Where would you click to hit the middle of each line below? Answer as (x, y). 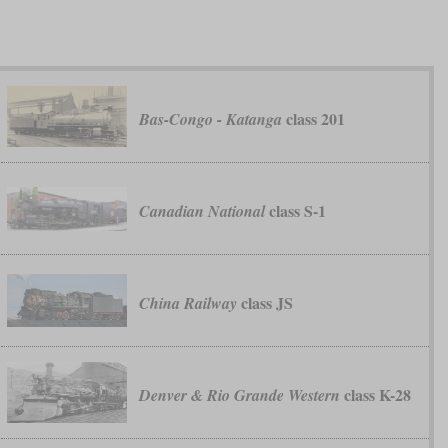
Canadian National (201, 211)
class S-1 (295, 211)
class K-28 (375, 395)
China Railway (187, 303)
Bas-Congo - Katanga (210, 119)
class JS (264, 303)
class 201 (313, 119)
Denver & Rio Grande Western (239, 395)
